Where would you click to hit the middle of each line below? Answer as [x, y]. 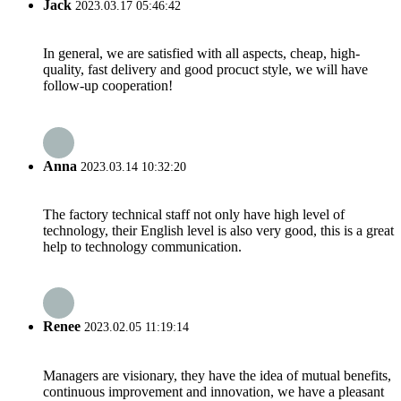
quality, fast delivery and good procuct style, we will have [205, 70]
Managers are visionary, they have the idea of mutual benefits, [217, 375]
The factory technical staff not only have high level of [194, 214]
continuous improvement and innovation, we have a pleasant [213, 391]
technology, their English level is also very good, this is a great [218, 230]
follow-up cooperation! [108, 86]
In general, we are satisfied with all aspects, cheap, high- [201, 54]
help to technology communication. [142, 246]
